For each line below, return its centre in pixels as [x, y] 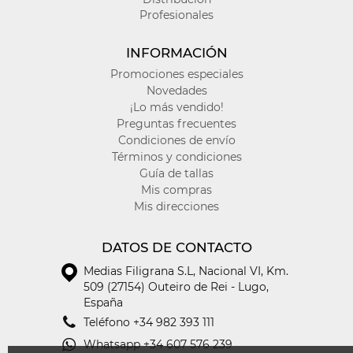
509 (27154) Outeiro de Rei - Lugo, [176, 286]
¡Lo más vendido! [176, 107]
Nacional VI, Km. [244, 271]
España [104, 302]
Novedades [176, 90]
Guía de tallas [176, 173]
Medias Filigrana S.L [139, 271]
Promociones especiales [176, 74]
